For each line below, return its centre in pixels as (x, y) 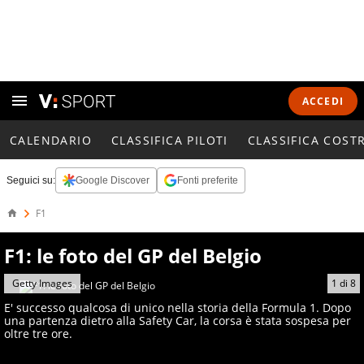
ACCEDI (323, 101)
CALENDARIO (51, 140)
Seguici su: (31, 180)
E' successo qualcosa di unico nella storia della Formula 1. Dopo (178, 308)
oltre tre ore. (38, 334)
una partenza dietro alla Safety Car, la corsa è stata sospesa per (178, 321)
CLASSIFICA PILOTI (170, 140)
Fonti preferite (208, 180)
